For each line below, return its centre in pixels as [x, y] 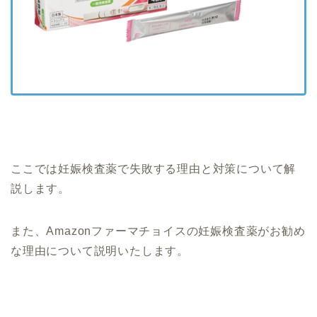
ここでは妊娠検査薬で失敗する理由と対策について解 [154, 169]
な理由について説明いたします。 [100, 251]
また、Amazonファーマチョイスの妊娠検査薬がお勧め [158, 231]
